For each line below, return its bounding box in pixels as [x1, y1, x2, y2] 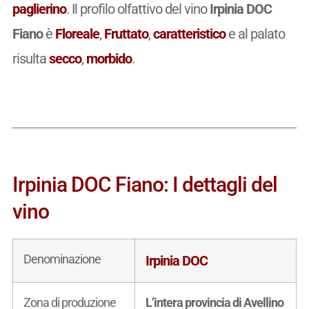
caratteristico [152, 25, 226, 42]
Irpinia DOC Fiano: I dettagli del [12, 172, 277, 197]
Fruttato [103, 25, 148, 42]
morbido [86, 50, 132, 67]
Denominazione [23, 251, 101, 266]
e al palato [225, 25, 285, 42]
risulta [12, 50, 49, 67]
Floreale [54, 25, 99, 42]
